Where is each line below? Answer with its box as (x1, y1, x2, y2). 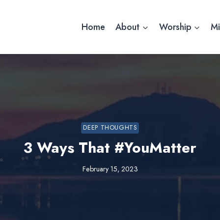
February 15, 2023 (82, 164, 138, 174)
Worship (159, 21, 192, 33)
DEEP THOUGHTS (83, 123, 137, 133)
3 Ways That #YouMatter (24, 137, 196, 158)
